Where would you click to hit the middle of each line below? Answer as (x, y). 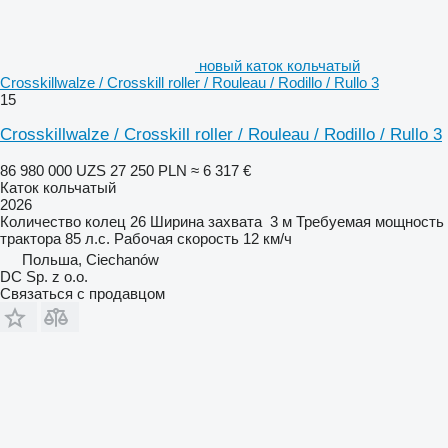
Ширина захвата (206, 221)
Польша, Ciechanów (90, 259)
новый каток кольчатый (279, 65)
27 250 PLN (148, 170)
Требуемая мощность (370, 221)
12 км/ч (267, 238)
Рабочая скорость (176, 238)
